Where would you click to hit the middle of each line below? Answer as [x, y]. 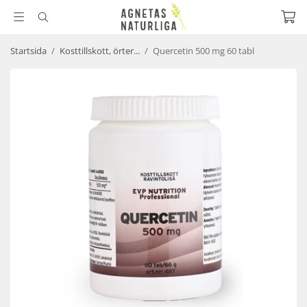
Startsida [28, 51]
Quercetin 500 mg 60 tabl [204, 51]
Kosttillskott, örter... [100, 51]
